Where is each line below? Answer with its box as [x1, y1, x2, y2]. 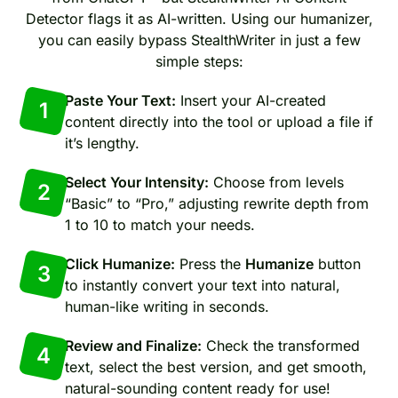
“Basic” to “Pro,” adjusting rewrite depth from [65, 195, 369, 212]
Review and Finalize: [65, 337, 202, 354]
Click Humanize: [65, 255, 175, 273]
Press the [175, 255, 245, 273]
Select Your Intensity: [65, 173, 209, 191]
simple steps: [155, 52, 243, 70]
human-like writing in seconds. [65, 298, 269, 315]
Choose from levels [209, 173, 344, 191]
